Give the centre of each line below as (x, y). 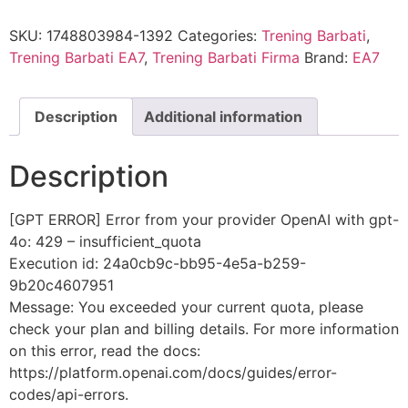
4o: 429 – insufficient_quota (105, 242)
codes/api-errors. (69, 395)
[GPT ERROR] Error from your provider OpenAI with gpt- (204, 220)
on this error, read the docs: (105, 351)
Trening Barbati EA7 (76, 58)
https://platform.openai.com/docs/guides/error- (173, 373)
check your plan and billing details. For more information (204, 329)
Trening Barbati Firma (226, 58)
